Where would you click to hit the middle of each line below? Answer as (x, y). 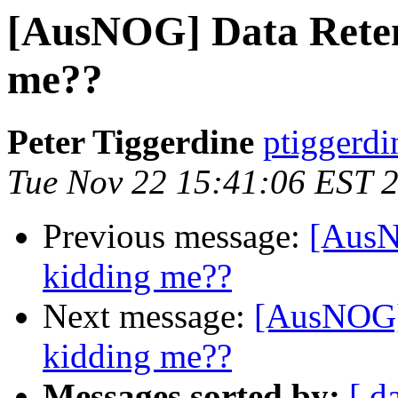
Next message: (148, 316)
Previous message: (176, 236)
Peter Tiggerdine (131, 142)
